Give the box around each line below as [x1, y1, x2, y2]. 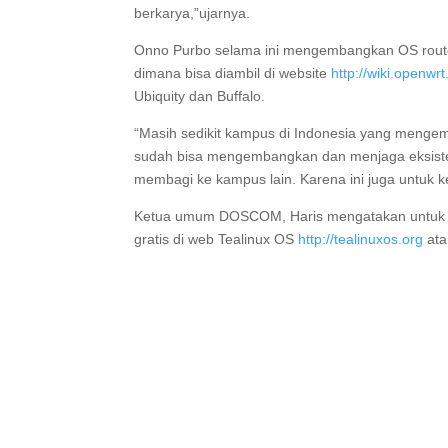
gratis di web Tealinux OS [134, 231, 299, 247]
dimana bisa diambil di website [134, 65, 332, 81]
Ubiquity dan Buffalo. [134, 88, 266, 104]
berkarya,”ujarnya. [134, 5, 251, 21]
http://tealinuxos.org [298, 231, 424, 247]
